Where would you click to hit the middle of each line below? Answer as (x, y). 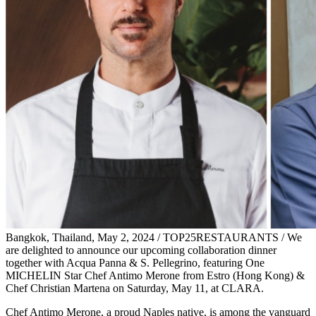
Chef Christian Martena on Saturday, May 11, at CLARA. (135, 288)
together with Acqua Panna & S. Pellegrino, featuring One (135, 262)
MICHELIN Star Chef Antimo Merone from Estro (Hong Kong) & (155, 275)
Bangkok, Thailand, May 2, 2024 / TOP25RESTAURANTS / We (154, 237)
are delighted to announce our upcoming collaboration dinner (141, 250)
